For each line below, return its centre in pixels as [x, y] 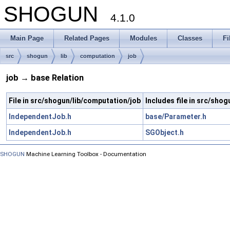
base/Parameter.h [176, 116]
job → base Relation [45, 78]
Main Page [27, 38]
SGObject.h [165, 132]
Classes [190, 38]
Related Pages [87, 38]
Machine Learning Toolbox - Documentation [85, 154]
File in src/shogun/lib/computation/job [75, 100]
